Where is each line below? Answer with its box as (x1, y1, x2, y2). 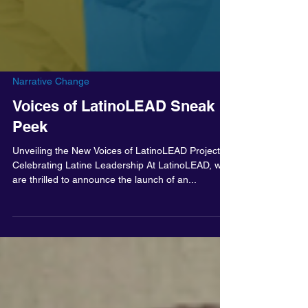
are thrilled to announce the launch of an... (12, 204, 197, 215)
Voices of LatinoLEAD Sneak (12, 127, 214, 145)
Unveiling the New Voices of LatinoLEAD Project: (12, 175, 223, 186)
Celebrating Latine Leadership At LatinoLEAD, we (12, 190, 227, 201)
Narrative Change (12, 106, 89, 117)
